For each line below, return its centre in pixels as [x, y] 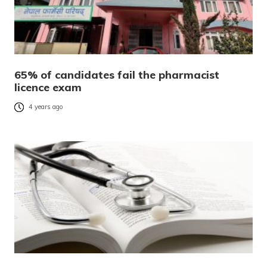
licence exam [48, 88]
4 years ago [46, 107]
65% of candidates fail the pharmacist [117, 75]
